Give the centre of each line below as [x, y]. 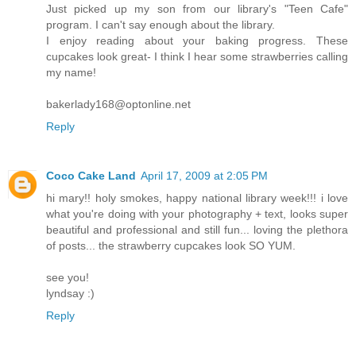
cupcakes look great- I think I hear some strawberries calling [197, 56]
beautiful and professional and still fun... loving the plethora [197, 229]
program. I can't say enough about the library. [161, 25]
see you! [68, 277]
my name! [71, 72]
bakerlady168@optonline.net [118, 104]
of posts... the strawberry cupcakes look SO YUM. [171, 245]
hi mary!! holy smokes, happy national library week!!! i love [197, 197]
